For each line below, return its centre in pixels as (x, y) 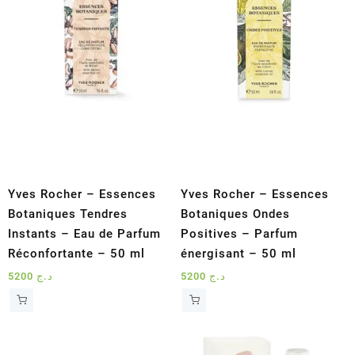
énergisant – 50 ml (239, 253)
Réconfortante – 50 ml (76, 253)
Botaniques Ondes (236, 214)
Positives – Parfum (240, 233)
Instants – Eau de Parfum (84, 233)
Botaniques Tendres (68, 214)
